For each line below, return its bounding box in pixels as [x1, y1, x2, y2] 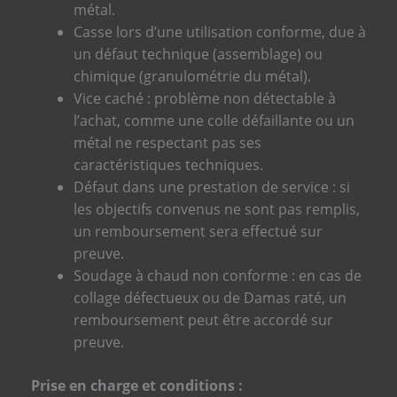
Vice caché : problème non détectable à [73, 88, 336, 108]
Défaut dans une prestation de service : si [73, 176, 350, 197]
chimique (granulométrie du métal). [73, 66, 311, 86]
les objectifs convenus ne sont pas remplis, [73, 198, 360, 219]
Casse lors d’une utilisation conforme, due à [73, 21, 366, 42]
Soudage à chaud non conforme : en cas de [73, 265, 362, 285]
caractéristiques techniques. [73, 154, 263, 175]
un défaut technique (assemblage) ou [73, 43, 323, 64]
